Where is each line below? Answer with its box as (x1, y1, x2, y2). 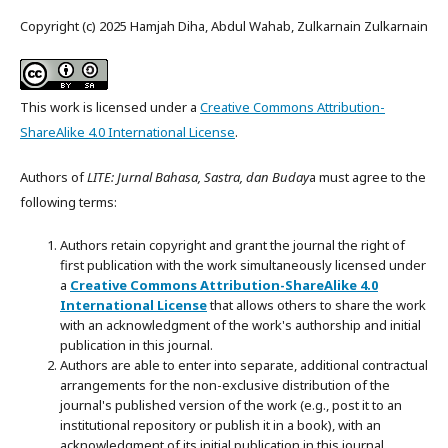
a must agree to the (309, 168, 426, 186)
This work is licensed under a (20, 98, 200, 116)
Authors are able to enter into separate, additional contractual (60, 356, 428, 374)
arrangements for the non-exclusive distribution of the (60, 376, 390, 394)
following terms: (20, 193, 117, 211)
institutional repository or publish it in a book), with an (60, 416, 381, 434)
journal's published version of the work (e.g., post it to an (60, 396, 402, 414)
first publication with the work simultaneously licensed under (60, 256, 426, 274)
